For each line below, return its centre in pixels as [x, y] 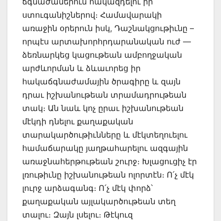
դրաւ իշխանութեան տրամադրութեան [104, 95]
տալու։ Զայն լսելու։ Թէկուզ [77, 215]
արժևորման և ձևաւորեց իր [81, 68]
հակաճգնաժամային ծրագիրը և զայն [101, 82]
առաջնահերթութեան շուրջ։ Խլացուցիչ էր [110, 162]
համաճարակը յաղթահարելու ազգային [105, 148]
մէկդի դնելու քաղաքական [78, 122]
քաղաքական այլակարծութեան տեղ [99, 202]
